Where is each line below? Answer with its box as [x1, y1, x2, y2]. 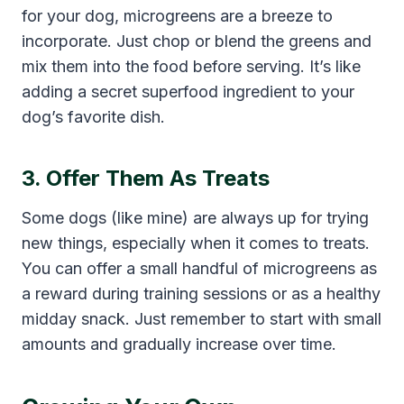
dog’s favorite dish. [22, 106, 165, 126]
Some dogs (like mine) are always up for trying [22, 207, 369, 227]
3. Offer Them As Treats [22, 164, 270, 191]
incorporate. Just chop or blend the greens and [22, 31, 372, 50]
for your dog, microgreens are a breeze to [22, 5, 333, 25]
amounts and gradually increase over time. [22, 334, 336, 353]
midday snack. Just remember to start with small [22, 308, 381, 328]
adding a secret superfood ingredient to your [22, 81, 354, 101]
